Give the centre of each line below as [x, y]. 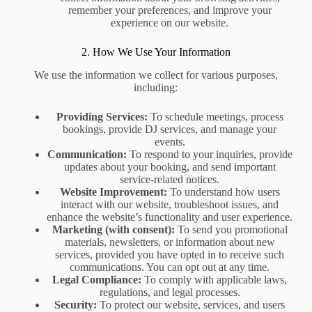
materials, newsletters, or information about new [170, 242]
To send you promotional [231, 229]
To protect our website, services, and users [191, 304]
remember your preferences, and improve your [170, 10]
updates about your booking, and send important [170, 166]
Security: [76, 304]
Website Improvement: [113, 192]
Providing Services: [102, 116]
